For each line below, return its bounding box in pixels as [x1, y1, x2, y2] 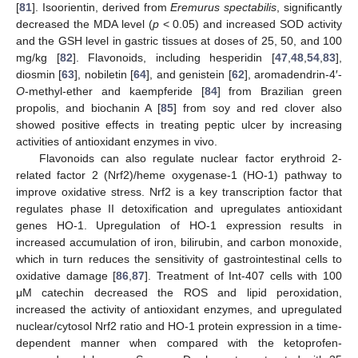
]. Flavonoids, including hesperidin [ [72, 51, 276, 65]
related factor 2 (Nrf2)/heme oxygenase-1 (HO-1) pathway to [16, 169, 342, 182]
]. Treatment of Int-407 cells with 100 [145, 269, 342, 283]
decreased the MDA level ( [16, 18, 153, 31]
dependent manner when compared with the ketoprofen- [16, 336, 342, 350]
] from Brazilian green [217, 85, 342, 98]
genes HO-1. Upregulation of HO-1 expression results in [16, 219, 342, 233]
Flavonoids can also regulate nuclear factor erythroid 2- [38, 152, 342, 165]
